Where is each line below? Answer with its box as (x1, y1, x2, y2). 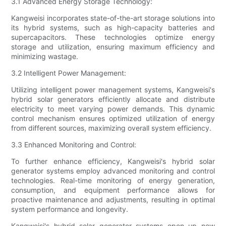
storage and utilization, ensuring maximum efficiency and (11, 42, 215, 51)
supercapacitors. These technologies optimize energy (11, 33, 215, 42)
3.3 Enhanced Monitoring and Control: (11, 140, 137, 149)
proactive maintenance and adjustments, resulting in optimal (11, 195, 215, 204)
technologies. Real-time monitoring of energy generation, (11, 176, 215, 185)
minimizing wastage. (11, 52, 79, 61)
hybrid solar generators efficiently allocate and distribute (11, 95, 215, 104)
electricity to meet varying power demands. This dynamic (11, 104, 215, 114)
